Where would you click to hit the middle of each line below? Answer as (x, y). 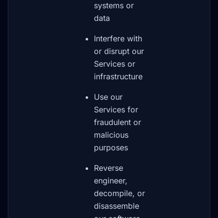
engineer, (111, 181)
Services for (116, 109)
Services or (115, 64)
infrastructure (118, 76)
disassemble (117, 206)
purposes (111, 147)
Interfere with (118, 38)
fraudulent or (118, 122)
